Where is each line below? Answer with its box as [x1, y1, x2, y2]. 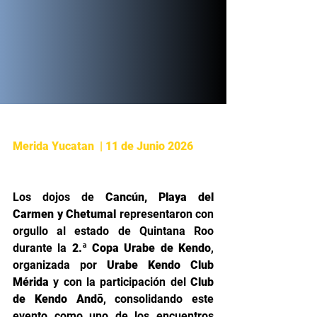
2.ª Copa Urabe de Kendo [71, 241, 212, 255]
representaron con [116, 207, 214, 221]
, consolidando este [103, 292, 214, 306]
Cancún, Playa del [105, 190, 214, 204]
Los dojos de [13, 190, 105, 204]
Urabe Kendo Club [107, 258, 214, 272]
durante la [13, 241, 72, 255]
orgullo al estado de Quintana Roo [13, 224, 214, 238]
